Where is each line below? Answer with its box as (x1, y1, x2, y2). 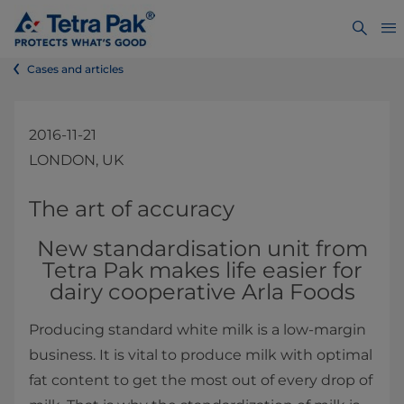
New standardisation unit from (36, 235, 368, 262)
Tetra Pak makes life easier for (41, 257, 363, 283)
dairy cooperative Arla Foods (49, 279, 355, 305)
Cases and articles (27, 62, 124, 76)
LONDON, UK (29, 151, 124, 169)
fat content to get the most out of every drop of (29, 372, 372, 389)
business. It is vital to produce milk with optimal (29, 346, 372, 363)
